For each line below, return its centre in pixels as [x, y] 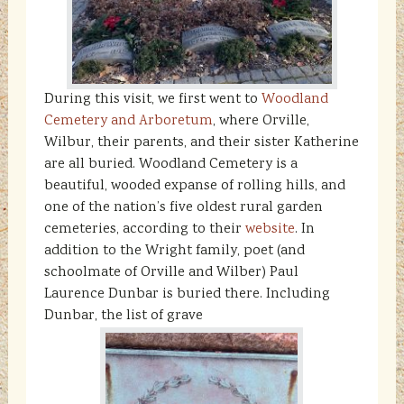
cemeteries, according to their [144, 230]
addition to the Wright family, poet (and [174, 251]
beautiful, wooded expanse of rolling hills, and [194, 186]
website [270, 230]
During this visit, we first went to [152, 100]
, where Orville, [261, 121]
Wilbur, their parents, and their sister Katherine [201, 143]
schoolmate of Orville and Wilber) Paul [171, 273]
